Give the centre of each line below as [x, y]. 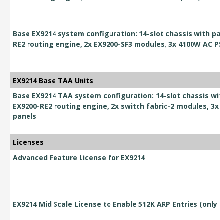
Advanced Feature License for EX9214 [79, 158]
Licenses [28, 142]
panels [25, 116]
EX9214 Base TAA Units [53, 81]
